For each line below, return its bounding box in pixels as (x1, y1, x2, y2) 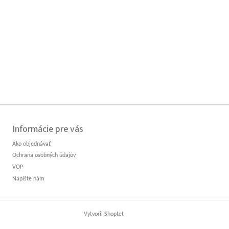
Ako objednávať (12, 141, 51, 147)
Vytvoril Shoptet (84, 211, 124, 217)
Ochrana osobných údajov (12, 152, 76, 159)
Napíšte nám (12, 175, 44, 182)
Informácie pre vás (12, 122, 83, 135)
